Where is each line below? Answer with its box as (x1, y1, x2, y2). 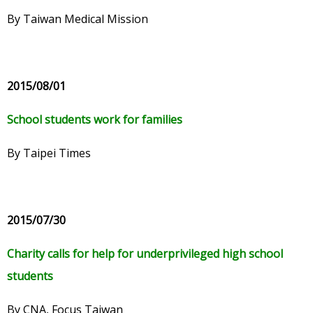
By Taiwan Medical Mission (7, 11, 148, 27)
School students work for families (7, 112, 182, 128)
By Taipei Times (7, 145, 91, 161)
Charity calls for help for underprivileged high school (7, 246, 283, 262)
